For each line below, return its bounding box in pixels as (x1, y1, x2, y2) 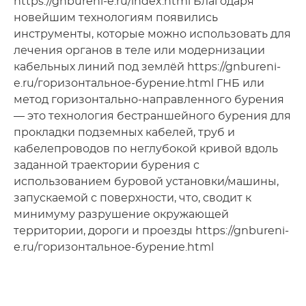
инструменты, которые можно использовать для (14, 28, 291, 40)
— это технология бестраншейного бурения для (14, 110, 291, 122)
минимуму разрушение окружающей (14, 208, 229, 220)
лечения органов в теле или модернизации (14, 44, 265, 56)
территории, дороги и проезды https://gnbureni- (14, 225, 289, 236)
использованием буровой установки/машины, (14, 176, 279, 187)
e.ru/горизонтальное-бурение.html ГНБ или (14, 77, 264, 89)
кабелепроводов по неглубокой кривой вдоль (14, 143, 278, 154)
